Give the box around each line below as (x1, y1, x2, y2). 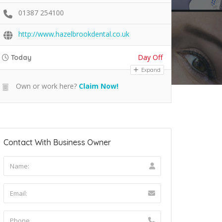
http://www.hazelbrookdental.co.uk (18, 29, 129, 39)
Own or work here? (14, 81, 77, 91)
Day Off (138, 53, 163, 62)
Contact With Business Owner (3, 137, 111, 148)
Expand (140, 66, 161, 74)
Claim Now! (79, 81, 118, 91)
